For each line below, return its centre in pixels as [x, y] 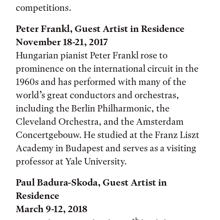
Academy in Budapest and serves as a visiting [106, 148]
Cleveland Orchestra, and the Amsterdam [100, 122]
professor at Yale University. [71, 161]
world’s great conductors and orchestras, [97, 95]
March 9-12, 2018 [52, 209]
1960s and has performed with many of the [101, 82]
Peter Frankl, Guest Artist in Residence [100, 29]
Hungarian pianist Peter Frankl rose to [92, 55]
